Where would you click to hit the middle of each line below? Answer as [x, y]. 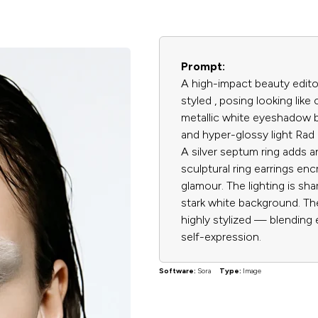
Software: [178, 270]
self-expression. [221, 237]
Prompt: [203, 66]
